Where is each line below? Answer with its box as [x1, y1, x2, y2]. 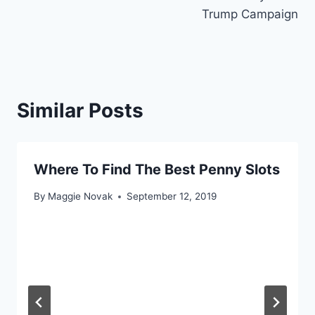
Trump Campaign [202, 6, 298, 21]
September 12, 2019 [127, 191, 217, 202]
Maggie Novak [48, 191, 113, 202]
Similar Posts [17, 98, 143, 122]
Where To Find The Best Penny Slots [34, 160, 280, 178]
